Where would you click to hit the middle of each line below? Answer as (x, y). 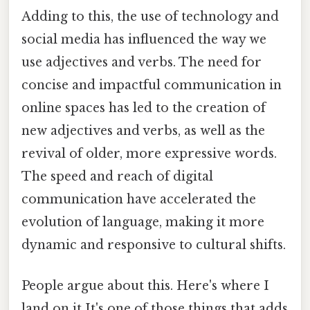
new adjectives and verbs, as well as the (143, 130)
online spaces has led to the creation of (144, 108)
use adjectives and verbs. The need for (142, 62)
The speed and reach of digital (117, 176)
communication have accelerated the (139, 199)
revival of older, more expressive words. (149, 153)
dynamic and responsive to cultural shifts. (154, 245)
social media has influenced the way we (144, 39)
